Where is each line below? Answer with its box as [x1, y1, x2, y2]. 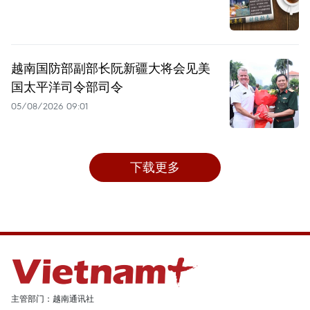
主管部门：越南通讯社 [11, 293, 94, 304]
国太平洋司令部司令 [11, 78, 123, 95]
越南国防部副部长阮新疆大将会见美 [11, 60, 210, 77]
